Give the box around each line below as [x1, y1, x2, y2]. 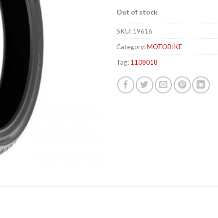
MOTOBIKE [147, 42, 182, 51]
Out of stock [116, 8, 158, 17]
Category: [116, 42, 147, 51]
